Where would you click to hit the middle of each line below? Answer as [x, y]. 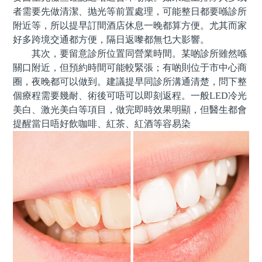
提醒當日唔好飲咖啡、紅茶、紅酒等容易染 [102, 124]
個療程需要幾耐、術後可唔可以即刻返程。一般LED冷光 [130, 96]
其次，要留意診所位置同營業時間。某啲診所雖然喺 [130, 54]
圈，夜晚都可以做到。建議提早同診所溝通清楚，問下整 [130, 82]
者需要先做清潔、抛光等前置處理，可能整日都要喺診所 [130, 12]
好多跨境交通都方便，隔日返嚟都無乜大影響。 [111, 40]
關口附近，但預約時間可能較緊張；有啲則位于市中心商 [130, 68]
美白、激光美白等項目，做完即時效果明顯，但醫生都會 [130, 110]
